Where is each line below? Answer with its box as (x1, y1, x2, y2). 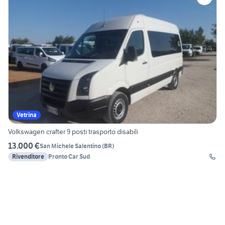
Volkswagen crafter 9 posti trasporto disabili (8, 127, 138, 137)
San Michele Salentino (40, 142, 101, 150)
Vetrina (17, 111, 37, 119)
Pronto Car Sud (48, 153, 90, 161)
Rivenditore (12, 153, 44, 161)
